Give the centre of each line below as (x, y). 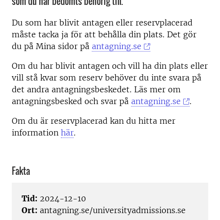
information (35, 133)
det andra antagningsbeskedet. (73, 89)
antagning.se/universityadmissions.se (111, 210)
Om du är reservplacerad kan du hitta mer (94, 121)
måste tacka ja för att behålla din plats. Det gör (104, 34)
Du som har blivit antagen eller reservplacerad (102, 23)
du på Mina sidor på (51, 46)
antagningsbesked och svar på (70, 101)
